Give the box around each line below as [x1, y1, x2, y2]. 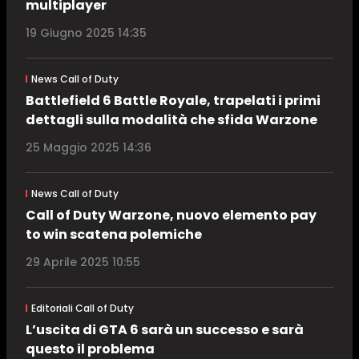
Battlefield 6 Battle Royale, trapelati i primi [26, 91, 321, 111]
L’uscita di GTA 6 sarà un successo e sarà [26, 321, 304, 340]
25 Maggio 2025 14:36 [26, 139, 151, 156]
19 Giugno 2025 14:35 [26, 25, 147, 42]
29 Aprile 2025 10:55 [26, 254, 140, 271]
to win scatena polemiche [26, 225, 202, 244]
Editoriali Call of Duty [30, 301, 134, 316]
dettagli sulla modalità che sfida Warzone [26, 111, 317, 130]
